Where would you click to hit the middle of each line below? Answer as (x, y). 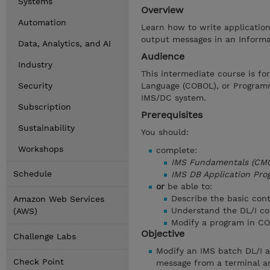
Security (35, 86)
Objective (163, 234)
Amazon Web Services (59, 199)
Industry (35, 64)
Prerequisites (172, 115)
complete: (177, 150)
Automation (42, 22)
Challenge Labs (45, 236)
